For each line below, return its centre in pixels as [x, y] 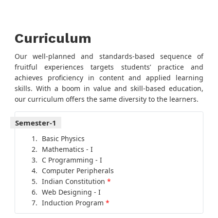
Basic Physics [63, 139]
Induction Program [73, 203]
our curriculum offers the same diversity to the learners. [107, 99]
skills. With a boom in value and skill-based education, [109, 89]
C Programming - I [72, 160]
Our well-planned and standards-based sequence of [109, 56]
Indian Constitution [74, 182]
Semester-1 [36, 123]
